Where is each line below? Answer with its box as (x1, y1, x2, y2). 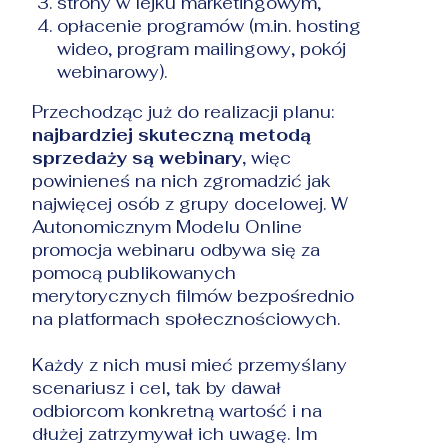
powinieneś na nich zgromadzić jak (32, 169, 332, 192)
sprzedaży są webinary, (32, 146, 247, 169)
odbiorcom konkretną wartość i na (32, 399, 323, 422)
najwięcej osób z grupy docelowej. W (32, 192, 349, 215)
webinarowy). (57, 60, 168, 83)
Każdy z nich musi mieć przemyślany (32, 353, 348, 376)
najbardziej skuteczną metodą (32, 123, 312, 146)
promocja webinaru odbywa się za (32, 238, 321, 261)
